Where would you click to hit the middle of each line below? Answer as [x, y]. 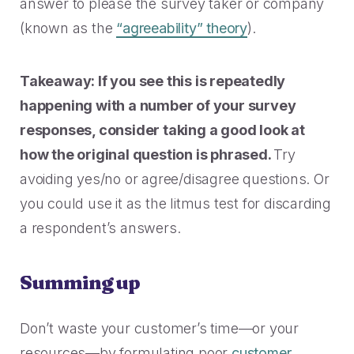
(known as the [68, 28]
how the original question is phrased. [147, 155]
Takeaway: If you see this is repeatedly [153, 81]
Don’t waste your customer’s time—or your [159, 329]
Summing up [80, 283]
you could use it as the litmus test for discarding [175, 204]
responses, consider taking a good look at [162, 130]
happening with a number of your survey [158, 106]
